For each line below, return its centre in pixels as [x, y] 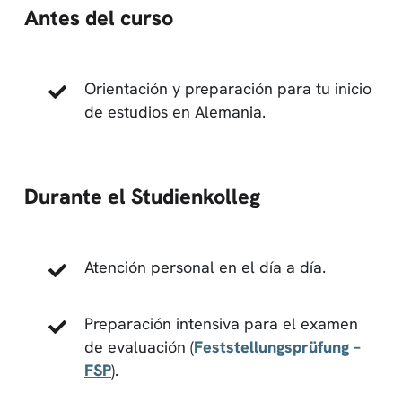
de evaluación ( [139, 346]
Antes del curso [99, 17]
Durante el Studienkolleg [142, 196]
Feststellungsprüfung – [277, 346]
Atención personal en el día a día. [205, 267]
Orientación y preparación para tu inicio [228, 88]
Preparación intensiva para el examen [221, 323]
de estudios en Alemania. [175, 111]
